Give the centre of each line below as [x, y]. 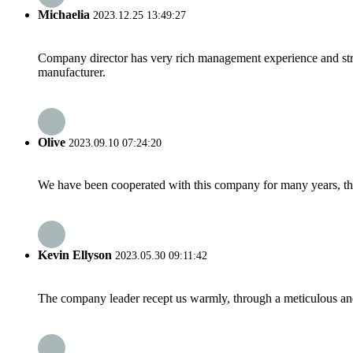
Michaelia [64, 15]
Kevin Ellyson [75, 255]
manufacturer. [72, 72]
